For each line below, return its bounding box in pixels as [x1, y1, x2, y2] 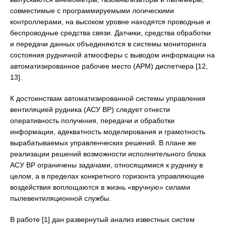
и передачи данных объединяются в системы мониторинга [10, 40, 206, 48]
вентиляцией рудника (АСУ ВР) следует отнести [10, 105, 170, 114]
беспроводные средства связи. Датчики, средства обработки [10, 29, 211, 37]
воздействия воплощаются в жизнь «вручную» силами [10, 183, 190, 192]
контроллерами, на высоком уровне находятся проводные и [10, 18, 210, 26]
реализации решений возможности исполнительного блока [10, 150, 206, 158]
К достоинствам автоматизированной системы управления [10, 94, 205, 103]
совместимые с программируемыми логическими [10, 7, 174, 15]
